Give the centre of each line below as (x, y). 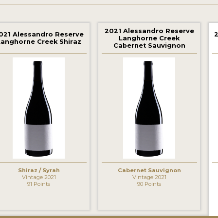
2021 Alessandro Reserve (149, 31)
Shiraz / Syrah (39, 170)
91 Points (39, 184)
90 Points (149, 184)
